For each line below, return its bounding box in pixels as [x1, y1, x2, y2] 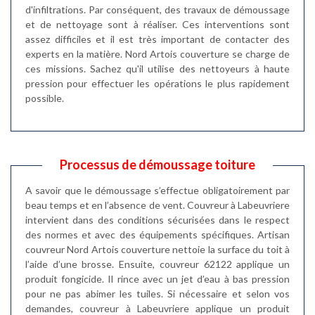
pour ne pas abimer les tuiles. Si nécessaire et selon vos [25, 288, 290, 300]
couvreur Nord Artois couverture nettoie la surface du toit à [25, 243, 290, 255]
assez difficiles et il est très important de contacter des [25, 33, 290, 45]
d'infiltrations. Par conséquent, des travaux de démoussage [25, 4, 290, 15]
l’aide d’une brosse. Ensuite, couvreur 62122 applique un [25, 258, 290, 270]
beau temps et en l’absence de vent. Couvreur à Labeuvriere [25, 199, 290, 211]
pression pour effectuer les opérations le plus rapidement [25, 77, 290, 89]
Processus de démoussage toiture [60, 157, 255, 172]
